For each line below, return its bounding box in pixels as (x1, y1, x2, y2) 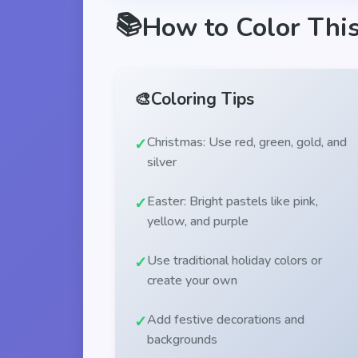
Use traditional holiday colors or (147, 251, 322, 269)
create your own (147, 271, 237, 289)
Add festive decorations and (147, 310, 304, 328)
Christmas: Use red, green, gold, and (147, 133, 347, 151)
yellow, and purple (147, 212, 249, 230)
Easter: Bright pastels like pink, (147, 192, 318, 210)
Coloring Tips (151, 87, 254, 110)
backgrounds (147, 330, 217, 348)
